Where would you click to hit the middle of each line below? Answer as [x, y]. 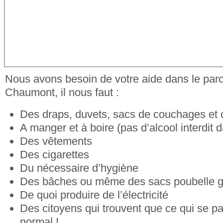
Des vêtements [56, 141]
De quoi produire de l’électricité [94, 195]
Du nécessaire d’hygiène [79, 168]
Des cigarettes [55, 154]
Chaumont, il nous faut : [62, 92]
